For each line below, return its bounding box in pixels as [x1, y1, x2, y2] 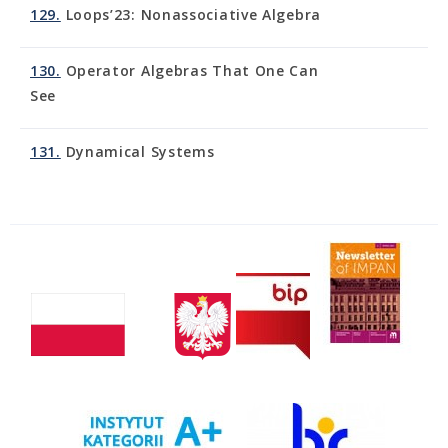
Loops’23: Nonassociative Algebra [60, 5, 321, 24]
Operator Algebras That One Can [60, 61, 319, 80]
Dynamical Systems [60, 142, 215, 161]
